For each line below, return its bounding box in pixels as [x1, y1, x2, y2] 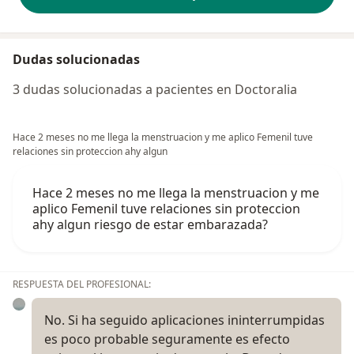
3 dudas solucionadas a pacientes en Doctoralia [13, 81, 297, 99]
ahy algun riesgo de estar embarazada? [32, 216, 268, 234]
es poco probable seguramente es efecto [44, 330, 290, 348]
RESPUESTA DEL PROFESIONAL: [13, 277, 151, 292]
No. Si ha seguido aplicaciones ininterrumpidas [44, 311, 325, 330]
